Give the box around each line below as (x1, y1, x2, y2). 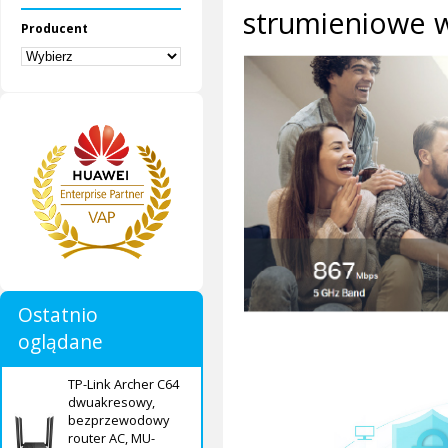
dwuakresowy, (68, 393, 155, 412)
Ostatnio (18, 301, 98, 329)
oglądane (18, 328, 103, 356)
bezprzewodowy (68, 411, 169, 430)
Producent (21, 19, 89, 37)
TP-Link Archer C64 (68, 375, 179, 394)
